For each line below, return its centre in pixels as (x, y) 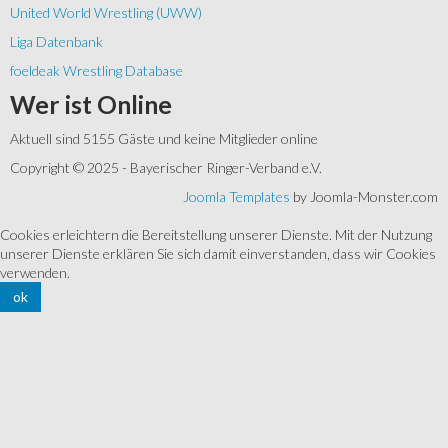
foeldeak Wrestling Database (96, 71)
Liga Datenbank (56, 42)
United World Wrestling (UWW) (106, 13)
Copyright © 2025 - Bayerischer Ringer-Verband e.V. (166, 168)
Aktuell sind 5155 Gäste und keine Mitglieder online (164, 139)
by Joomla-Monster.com (364, 197)
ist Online (116, 105)
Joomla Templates (236, 197)
